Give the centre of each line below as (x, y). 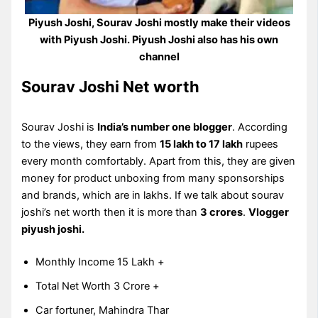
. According (260, 127)
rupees (261, 144)
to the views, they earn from (91, 144)
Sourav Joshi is (60, 127)
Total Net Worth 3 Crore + (98, 286)
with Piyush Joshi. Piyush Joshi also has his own (159, 40)
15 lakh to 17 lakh (202, 144)
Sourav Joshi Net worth (111, 87)
